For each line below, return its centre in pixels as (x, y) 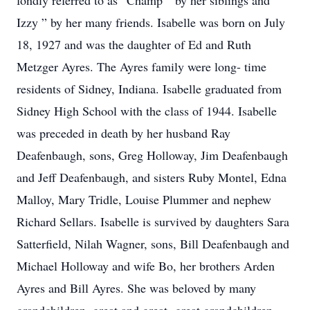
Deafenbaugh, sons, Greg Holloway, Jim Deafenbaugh (152, 155)
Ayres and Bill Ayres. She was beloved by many (136, 288)
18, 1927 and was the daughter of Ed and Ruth (134, 44)
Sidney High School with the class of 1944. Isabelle (147, 111)
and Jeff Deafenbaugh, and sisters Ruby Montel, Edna (152, 177)
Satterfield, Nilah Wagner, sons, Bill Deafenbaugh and (153, 244)
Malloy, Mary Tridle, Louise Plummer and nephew (144, 199)
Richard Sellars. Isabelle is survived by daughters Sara (153, 221)
